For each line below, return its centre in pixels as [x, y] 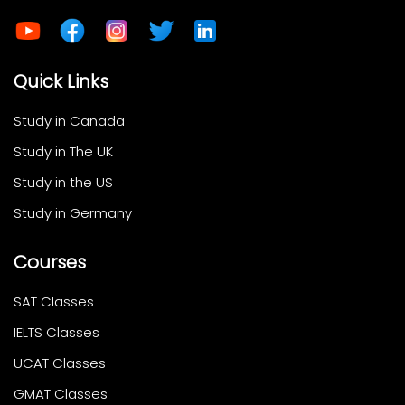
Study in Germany [73, 212]
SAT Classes [54, 301]
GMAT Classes [61, 393]
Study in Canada [69, 120]
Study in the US [63, 182]
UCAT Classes [60, 363]
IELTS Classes [57, 332]
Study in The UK [63, 151]
